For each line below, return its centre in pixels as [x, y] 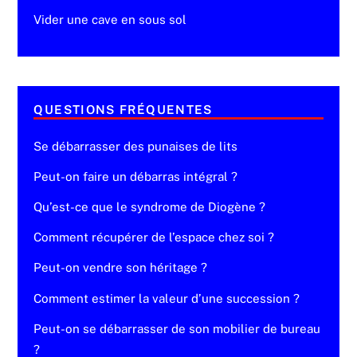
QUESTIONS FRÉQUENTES [123, 109]
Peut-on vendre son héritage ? [121, 268]
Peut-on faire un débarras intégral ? [136, 177]
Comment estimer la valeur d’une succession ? [167, 298]
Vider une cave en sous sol [110, 20]
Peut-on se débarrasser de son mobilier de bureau [177, 328]
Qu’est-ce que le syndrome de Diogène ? [150, 207]
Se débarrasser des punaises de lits [136, 146]
